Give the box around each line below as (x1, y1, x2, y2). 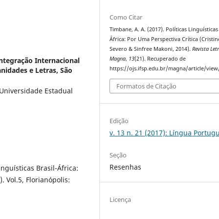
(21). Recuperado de (134, 55, 186, 63)
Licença (109, 195, 131, 204)
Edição (109, 116, 129, 125)
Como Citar (109, 13, 143, 22)
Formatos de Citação (116, 81, 177, 90)
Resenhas (109, 162, 142, 172)
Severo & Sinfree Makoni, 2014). (109, 45, 193, 53)
